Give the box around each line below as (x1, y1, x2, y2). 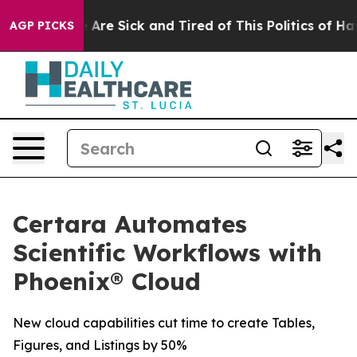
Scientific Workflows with (13, 237, 322, 268)
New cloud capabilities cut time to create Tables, (13, 315, 315, 331)
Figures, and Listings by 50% (13, 337, 187, 353)
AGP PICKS (10, 18, 74, 33)
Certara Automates (13, 209, 247, 239)
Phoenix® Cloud (13, 266, 201, 296)
